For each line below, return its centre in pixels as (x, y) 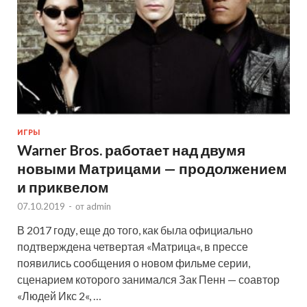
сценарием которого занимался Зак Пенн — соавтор (148, 279)
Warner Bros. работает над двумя (131, 150)
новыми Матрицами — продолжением (152, 168)
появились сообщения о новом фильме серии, (134, 263)
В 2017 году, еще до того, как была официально (135, 230)
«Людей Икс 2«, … (59, 296)
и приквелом (63, 187)
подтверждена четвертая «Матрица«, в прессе (133, 246)
